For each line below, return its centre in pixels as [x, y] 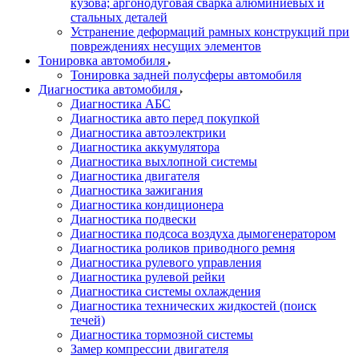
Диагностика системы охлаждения [165, 291]
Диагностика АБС [121, 104]
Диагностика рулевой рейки [148, 277]
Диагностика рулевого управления [166, 262]
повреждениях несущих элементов [166, 46]
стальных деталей [119, 17]
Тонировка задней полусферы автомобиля [186, 75]
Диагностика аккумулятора [145, 147]
